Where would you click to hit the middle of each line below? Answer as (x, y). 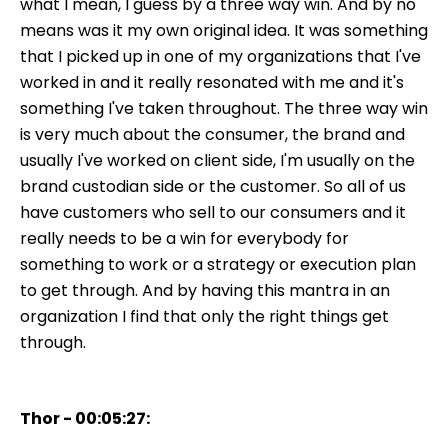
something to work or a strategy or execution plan (218, 264)
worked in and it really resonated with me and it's (212, 82)
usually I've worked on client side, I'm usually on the (217, 160)
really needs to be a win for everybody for (184, 238)
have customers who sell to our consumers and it (213, 212)
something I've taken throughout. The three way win (224, 108)
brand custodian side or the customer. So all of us (213, 186)
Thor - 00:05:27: (85, 418)
